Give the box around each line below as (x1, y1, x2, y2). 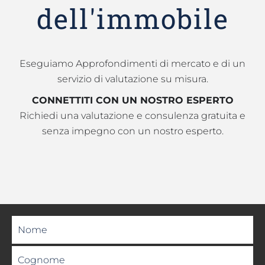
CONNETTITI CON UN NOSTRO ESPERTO (31, 95, 234, 106)
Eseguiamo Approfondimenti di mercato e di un (20, 58, 245, 69)
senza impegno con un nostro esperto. (41, 125, 224, 137)
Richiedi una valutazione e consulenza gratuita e (20, 110, 245, 121)
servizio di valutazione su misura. (57, 73, 208, 85)
